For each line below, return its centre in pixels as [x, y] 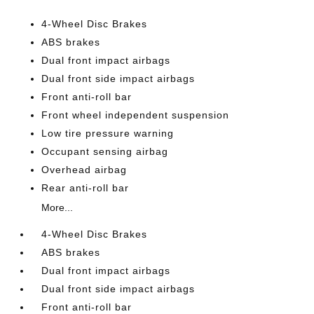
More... [57, 207]
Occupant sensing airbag [105, 151]
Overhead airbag [84, 170]
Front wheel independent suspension [136, 115]
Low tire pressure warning [108, 133]
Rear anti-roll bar [86, 188]
